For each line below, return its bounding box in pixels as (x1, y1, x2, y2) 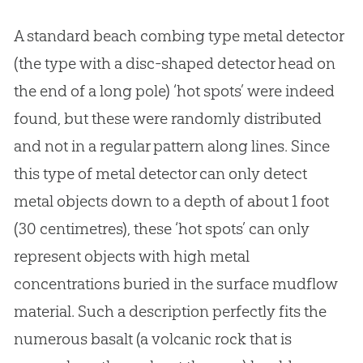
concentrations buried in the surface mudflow (13, 274, 338, 294)
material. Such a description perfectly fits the (13, 301, 327, 322)
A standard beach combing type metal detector (13, 26, 344, 46)
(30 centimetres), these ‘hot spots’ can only (13, 219, 310, 239)
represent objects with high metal (13, 246, 250, 267)
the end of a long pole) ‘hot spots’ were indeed (13, 81, 335, 101)
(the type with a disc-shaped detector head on (13, 53, 335, 74)
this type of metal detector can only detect (13, 164, 307, 184)
